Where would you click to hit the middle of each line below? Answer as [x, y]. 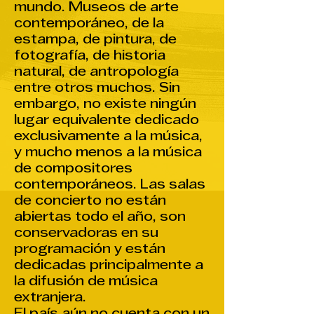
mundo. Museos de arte [96, 8]
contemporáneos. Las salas [110, 185]
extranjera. [50, 298]
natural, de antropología [96, 73]
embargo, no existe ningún [105, 105]
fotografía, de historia [90, 56]
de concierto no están [90, 202]
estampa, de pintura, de [95, 40]
